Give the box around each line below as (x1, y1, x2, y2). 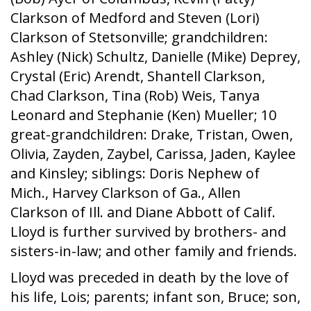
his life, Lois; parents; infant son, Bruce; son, (10, 287, 301, 306)
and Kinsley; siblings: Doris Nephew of (10, 164, 260, 183)
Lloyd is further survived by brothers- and (10, 222, 286, 241)
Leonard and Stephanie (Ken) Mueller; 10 (10, 106, 276, 124)
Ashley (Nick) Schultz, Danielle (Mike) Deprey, (10, 47, 301, 66)
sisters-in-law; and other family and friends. (10, 242, 297, 260)
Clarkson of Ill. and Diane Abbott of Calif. (10, 203, 276, 221)
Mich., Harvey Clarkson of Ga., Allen (10, 183, 241, 202)
